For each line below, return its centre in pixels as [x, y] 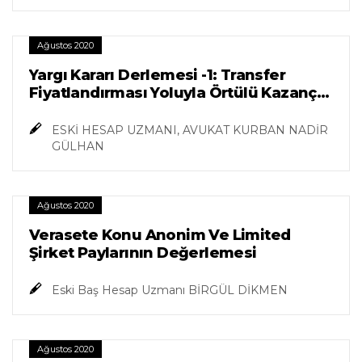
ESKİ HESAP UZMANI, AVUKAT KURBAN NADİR [190, 130]
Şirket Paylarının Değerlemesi [143, 253]
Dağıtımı [62, 111]
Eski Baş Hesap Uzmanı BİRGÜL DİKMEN [170, 290]
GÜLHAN [78, 147]
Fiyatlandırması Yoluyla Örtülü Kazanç [173, 93]
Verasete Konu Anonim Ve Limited [160, 236]
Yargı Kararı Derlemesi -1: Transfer [157, 76]
